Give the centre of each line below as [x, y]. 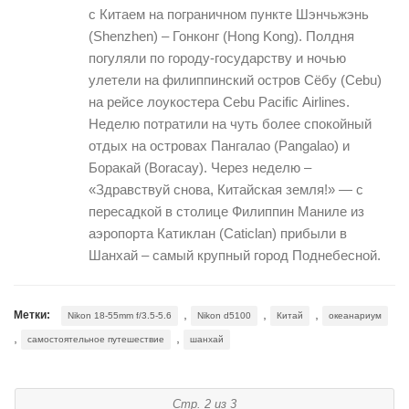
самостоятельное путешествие [96, 339]
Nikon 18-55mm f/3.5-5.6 [120, 315]
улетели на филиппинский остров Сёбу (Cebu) [235, 79]
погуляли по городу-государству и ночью [217, 58]
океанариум [355, 315]
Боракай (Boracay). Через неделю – [200, 167]
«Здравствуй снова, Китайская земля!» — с [226, 189]
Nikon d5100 [224, 315]
